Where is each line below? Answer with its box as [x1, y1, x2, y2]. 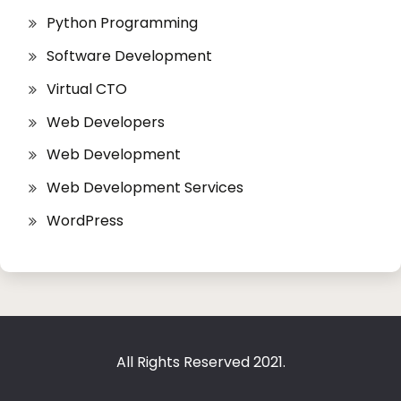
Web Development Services [47, 177, 243, 199]
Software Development [47, 46, 212, 67]
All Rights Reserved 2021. [115, 351, 286, 372]
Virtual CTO [47, 78, 127, 99]
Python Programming [47, 13, 198, 34]
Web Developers [47, 111, 165, 132]
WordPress [47, 210, 124, 232]
